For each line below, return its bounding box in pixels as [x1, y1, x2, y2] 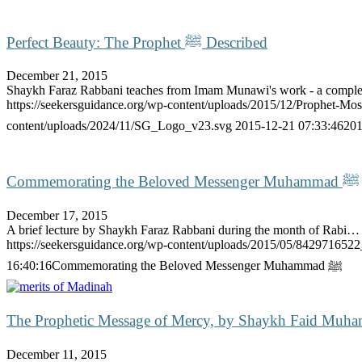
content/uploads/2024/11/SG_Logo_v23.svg [6, 119, 232, 133]
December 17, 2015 [6, 208, 107, 222]
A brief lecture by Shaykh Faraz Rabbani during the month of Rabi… [6, 222, 360, 237]
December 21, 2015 [6, 69, 107, 83]
